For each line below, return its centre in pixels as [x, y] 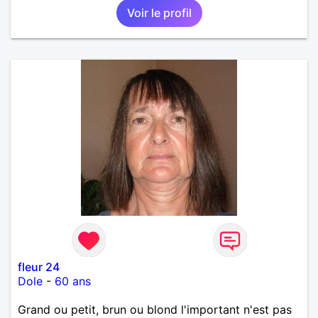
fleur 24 [39, 267]
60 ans [73, 281]
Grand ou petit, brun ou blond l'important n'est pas [155, 309]
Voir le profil [159, 12]
